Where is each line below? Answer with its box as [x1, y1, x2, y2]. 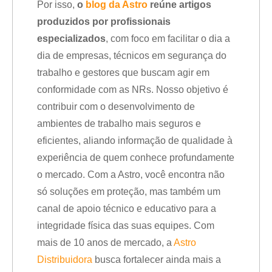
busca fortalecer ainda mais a [92, 254, 221, 265]
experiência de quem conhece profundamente [37, 152, 234, 163]
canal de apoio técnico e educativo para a [37, 203, 216, 214]
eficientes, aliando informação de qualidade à [37, 135, 233, 146]
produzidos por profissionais [37, 16, 171, 27]
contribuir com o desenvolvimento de [37, 101, 195, 112]
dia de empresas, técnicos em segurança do [37, 50, 226, 61]
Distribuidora [37, 254, 92, 265]
